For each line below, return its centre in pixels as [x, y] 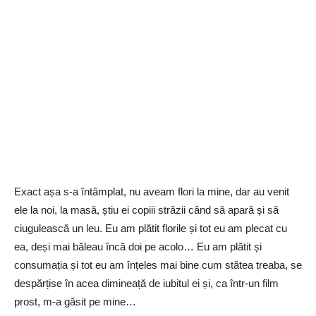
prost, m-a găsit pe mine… [75, 302]
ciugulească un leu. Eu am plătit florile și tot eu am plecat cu [151, 228]
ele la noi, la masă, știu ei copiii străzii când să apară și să [146, 210]
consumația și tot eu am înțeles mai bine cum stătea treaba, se [158, 265]
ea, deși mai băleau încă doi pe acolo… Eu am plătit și [138, 247]
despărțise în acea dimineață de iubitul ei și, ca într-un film [146, 283]
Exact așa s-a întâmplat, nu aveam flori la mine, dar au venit [152, 192]
